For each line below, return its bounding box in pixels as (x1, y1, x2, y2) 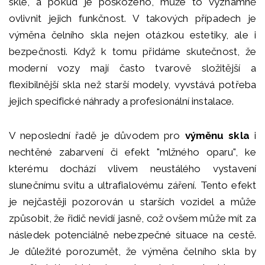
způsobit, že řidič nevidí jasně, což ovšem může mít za (9, 212, 256, 225)
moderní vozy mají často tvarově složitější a (9, 62, 256, 75)
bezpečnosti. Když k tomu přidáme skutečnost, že (9, 46, 256, 58)
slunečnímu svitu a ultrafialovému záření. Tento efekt (9, 179, 256, 192)
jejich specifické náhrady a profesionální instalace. (9, 95, 234, 108)
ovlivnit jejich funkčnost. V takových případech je (9, 12, 256, 25)
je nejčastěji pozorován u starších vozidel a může (9, 196, 256, 208)
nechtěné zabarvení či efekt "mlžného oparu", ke (9, 146, 256, 159)
